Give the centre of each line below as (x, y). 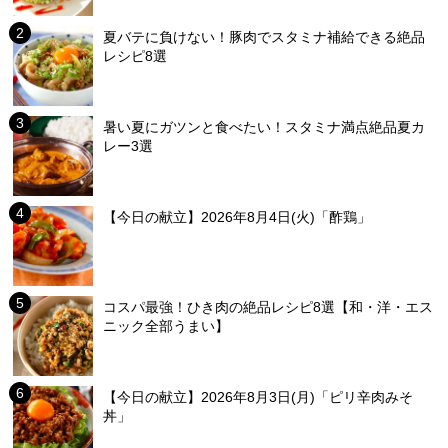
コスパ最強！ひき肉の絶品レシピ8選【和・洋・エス (268, 307)
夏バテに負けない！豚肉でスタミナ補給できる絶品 (264, 37)
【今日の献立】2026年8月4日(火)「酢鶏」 (237, 217)
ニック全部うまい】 (166, 326)
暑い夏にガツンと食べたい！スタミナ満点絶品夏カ (264, 127)
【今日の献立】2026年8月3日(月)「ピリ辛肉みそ (258, 397)
